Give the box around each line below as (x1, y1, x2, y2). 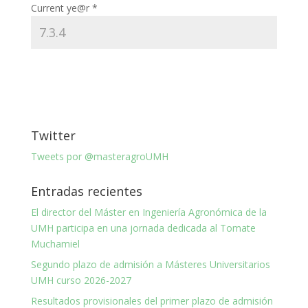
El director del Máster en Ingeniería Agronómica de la (30, 205, 267, 219)
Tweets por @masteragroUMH (30, 149, 168, 163)
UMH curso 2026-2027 (30, 273, 131, 287)
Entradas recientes (30, 182, 142, 199)
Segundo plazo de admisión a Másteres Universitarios (30, 257, 270, 271)
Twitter (30, 126, 76, 144)
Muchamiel (30, 236, 80, 250)
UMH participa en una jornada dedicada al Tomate (30, 221, 256, 234)
